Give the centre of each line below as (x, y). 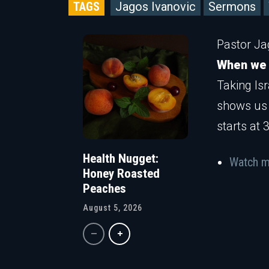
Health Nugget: (121, 159)
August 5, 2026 (113, 208)
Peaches (104, 189)
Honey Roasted (121, 174)
